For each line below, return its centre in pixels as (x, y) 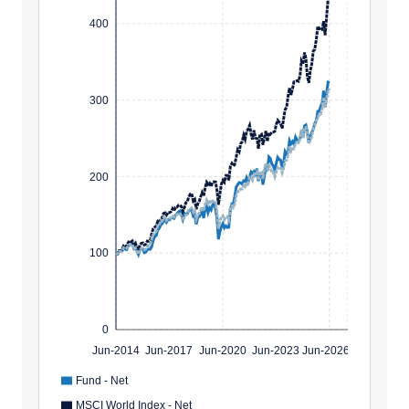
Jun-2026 (325, 350)
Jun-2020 (222, 350)
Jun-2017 (169, 350)
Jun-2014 (116, 350)
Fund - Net (102, 381)
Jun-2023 (276, 350)
